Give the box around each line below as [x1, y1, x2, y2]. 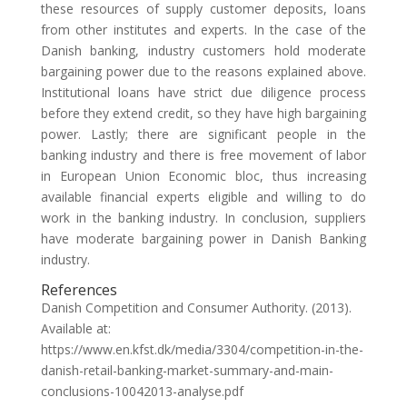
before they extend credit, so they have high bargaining [40, 104, 367, 122]
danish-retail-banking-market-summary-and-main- [40, 362, 333, 379]
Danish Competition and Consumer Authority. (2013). [40, 299, 352, 316]
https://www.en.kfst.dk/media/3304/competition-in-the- [40, 341, 363, 358]
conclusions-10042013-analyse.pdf [40, 382, 243, 400]
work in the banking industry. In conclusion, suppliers [40, 209, 367, 226]
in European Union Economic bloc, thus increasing [40, 167, 367, 184]
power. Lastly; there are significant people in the [40, 125, 367, 143]
